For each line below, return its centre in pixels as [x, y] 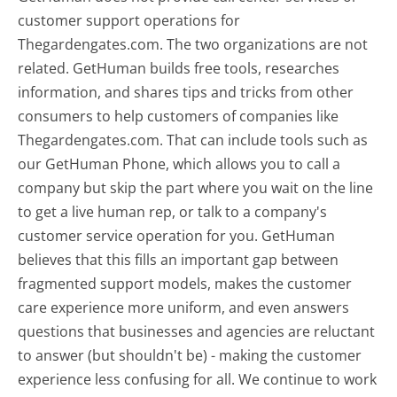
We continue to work [308, 379]
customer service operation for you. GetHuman [177, 235]
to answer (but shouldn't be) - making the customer [190, 355]
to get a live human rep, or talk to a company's [173, 211]
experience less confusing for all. [128, 379]
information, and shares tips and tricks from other [186, 92]
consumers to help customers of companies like [179, 116]
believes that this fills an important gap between [179, 259]
